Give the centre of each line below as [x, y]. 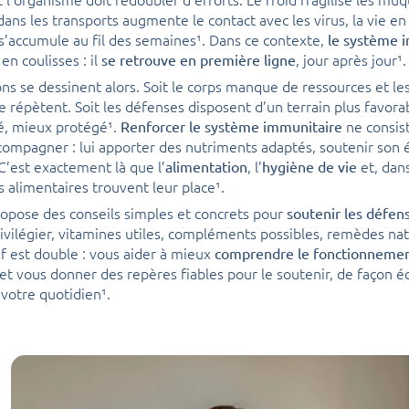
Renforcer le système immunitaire [231, 126]
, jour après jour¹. [351, 59]
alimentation [206, 166]
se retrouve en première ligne [199, 59]
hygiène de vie [309, 166]
